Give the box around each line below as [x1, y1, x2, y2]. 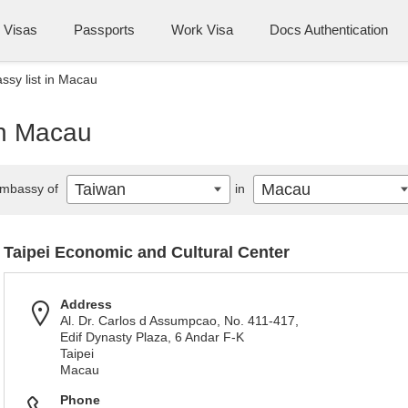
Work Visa [171, 22, 233, 37]
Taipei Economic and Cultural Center [4, 243, 290, 261]
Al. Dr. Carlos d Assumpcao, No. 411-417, [60, 313, 299, 328]
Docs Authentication [270, 22, 388, 37]
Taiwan [75, 180, 126, 199]
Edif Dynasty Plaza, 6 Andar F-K [60, 330, 244, 344]
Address [60, 297, 112, 311]
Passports [74, 22, 135, 37]
